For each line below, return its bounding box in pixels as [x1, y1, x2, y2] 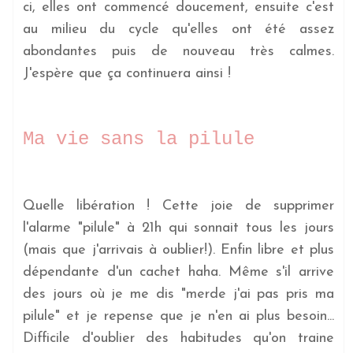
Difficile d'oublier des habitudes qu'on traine [23, 330, 334, 346]
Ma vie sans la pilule [23, 128, 255, 150]
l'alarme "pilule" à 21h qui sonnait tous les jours [23, 220, 334, 236]
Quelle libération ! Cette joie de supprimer [23, 198, 334, 214]
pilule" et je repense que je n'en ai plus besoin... [23, 308, 334, 324]
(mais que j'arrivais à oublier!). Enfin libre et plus [23, 242, 334, 258]
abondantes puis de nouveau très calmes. [23, 43, 334, 59]
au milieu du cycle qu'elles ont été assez [23, 21, 334, 37]
